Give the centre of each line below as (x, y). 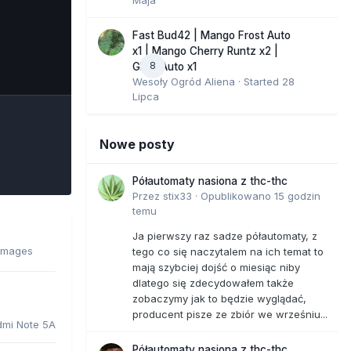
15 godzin (297, 195)
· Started (259, 81)
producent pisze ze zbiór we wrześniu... (230, 314)
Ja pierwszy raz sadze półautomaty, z (225, 235)
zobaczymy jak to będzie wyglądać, (219, 298)
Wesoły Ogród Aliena (184, 81)
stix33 (177, 195)
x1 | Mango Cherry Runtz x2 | (205, 51)
